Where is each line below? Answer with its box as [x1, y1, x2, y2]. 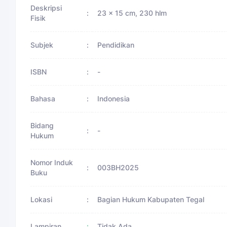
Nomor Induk [30, 158, 73, 167]
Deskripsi [30, 3, 62, 12]
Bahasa [30, 94, 56, 103]
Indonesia [97, 94, 130, 103]
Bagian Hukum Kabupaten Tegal [97, 195, 204, 204]
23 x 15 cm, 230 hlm [97, 8, 167, 17]
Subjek [30, 40, 54, 49]
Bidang [30, 121, 54, 130]
